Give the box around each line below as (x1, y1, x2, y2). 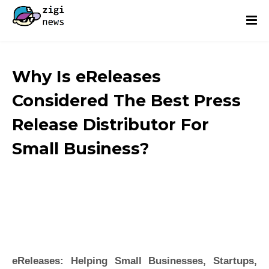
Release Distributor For (12, 115, 209, 134)
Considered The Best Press (12, 91, 241, 110)
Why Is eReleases (12, 67, 161, 86)
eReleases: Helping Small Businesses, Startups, (12, 255, 257, 267)
